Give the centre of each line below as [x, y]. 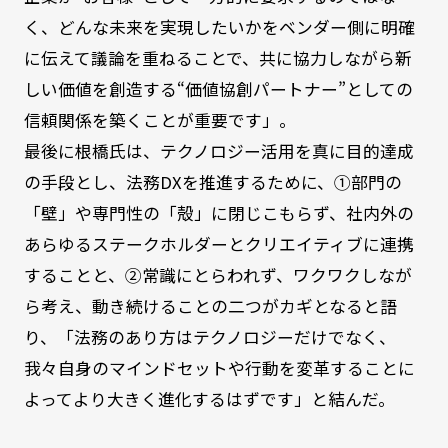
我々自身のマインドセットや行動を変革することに [219, 367]
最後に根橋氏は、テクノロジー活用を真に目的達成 [218, 150]
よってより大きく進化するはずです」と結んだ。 [209, 398]
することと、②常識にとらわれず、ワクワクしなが [217, 274]
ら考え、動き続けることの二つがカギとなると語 [210, 305]
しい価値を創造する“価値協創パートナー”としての [218, 88]
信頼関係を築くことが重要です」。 [159, 119]
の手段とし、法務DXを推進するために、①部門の [212, 181]
